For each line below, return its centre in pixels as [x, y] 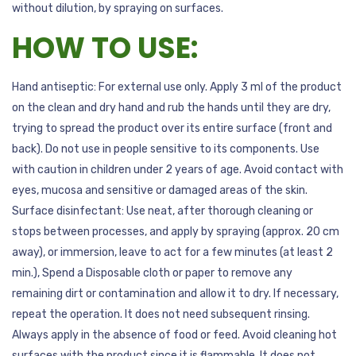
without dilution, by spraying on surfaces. [118, 8]
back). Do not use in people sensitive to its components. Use [166, 149]
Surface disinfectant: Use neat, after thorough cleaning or [163, 211]
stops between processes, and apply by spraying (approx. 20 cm [176, 232]
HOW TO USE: [105, 48]
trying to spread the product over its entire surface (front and [172, 128]
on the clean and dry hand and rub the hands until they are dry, [171, 108]
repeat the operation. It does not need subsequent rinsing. [161, 314]
